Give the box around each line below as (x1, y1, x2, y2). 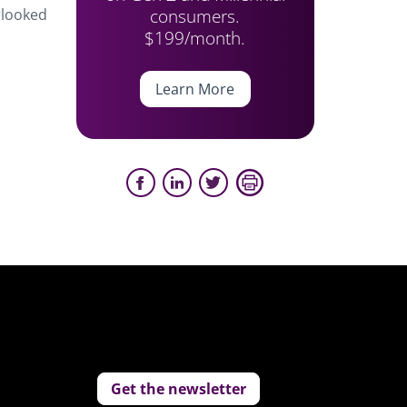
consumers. (150, 4, 241, 28)
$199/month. (144, 25, 246, 50)
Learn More (155, 79, 235, 99)
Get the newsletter (111, 379, 247, 399)
